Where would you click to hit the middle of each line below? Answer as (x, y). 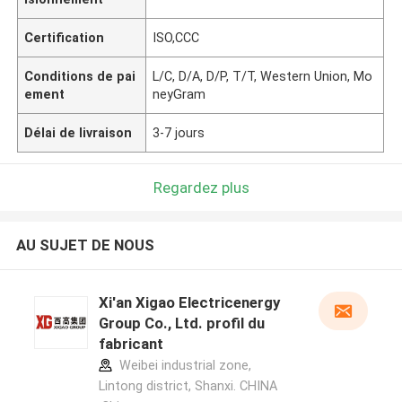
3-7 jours (179, 132)
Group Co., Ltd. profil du (181, 323)
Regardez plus (201, 187)
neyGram (179, 94)
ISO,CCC (176, 37)
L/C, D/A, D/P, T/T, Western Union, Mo (263, 76)
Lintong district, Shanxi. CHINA (188, 386)
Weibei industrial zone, (183, 366)
